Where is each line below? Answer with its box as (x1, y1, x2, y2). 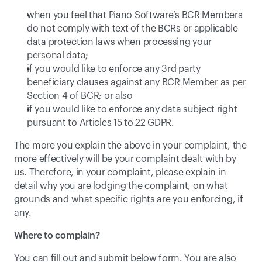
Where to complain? (14, 231, 100, 240)
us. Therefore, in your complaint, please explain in (14, 168, 226, 177)
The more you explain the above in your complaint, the (14, 141, 247, 150)
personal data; (27, 51, 88, 60)
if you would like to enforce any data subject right (27, 105, 237, 114)
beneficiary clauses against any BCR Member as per (27, 78, 246, 87)
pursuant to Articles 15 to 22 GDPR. (27, 118, 174, 127)
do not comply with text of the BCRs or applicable (27, 24, 238, 33)
